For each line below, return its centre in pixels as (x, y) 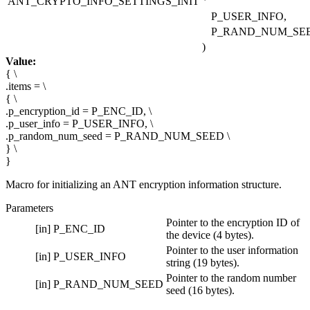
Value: (21, 62)
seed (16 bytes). (200, 291)
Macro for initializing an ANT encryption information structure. (144, 185)
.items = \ (26, 86)
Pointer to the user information (232, 250)
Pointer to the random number (231, 278)
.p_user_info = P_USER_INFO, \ (79, 124)
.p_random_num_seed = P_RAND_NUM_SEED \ (118, 136)
